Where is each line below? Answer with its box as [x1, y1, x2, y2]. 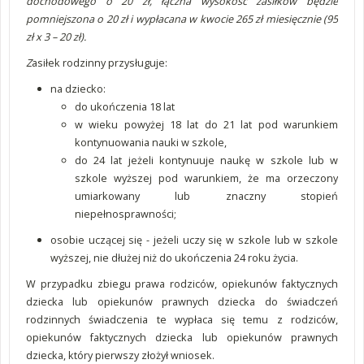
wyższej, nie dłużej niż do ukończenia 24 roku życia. [50, 250, 298, 265]
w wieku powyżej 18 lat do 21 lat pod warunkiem [75, 117, 338, 132]
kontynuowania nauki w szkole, [75, 135, 227, 149]
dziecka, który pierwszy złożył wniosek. [26, 348, 214, 362]
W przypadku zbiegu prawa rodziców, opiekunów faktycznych [26, 276, 338, 291]
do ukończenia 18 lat [75, 99, 175, 114]
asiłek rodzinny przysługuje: [32, 55, 167, 70]
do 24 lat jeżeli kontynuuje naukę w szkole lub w [75, 153, 338, 167]
